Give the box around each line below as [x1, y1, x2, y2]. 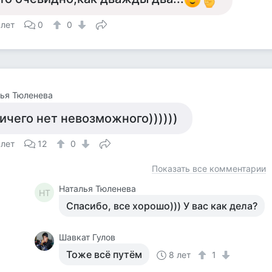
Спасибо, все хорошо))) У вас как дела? [66, 200, 258, 212]
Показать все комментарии [152, 163, 266, 174]
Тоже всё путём [66, 248, 143, 260]
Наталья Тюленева [59, 183, 137, 194]
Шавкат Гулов [59, 232, 116, 242]
